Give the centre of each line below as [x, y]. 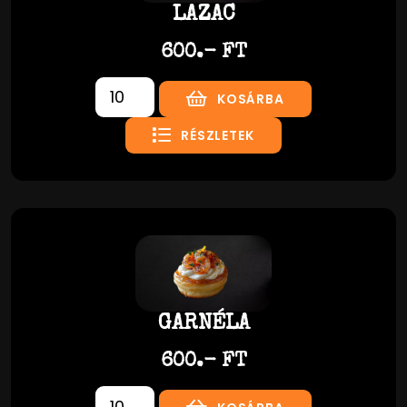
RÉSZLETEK [218, 135]
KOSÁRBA [251, 99]
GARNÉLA [203, 325]
